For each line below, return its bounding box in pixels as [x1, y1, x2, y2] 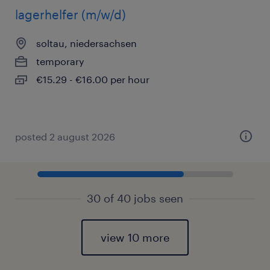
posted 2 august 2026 [15, 131, 115, 142]
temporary [36, 55, 84, 67]
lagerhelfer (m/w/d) [15, 7, 126, 22]
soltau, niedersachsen [36, 37, 137, 49]
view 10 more [101, 231, 169, 244]
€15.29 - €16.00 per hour [36, 74, 149, 85]
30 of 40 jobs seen [87, 192, 183, 205]
